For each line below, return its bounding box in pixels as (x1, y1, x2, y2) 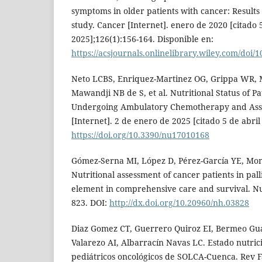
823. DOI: (71, 196, 109, 208)
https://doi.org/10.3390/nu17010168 (71, 129, 209, 140)
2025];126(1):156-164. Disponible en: (71, 33, 213, 44)
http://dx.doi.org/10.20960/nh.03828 (109, 196, 249, 208)
